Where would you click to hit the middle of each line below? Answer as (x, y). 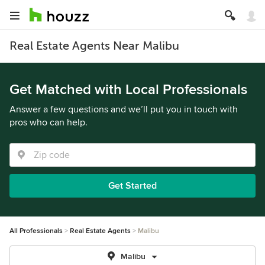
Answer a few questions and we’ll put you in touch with (124, 109)
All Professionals (36, 231)
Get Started (132, 186)
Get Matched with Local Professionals (128, 90)
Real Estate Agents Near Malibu (94, 46)
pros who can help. (49, 122)
